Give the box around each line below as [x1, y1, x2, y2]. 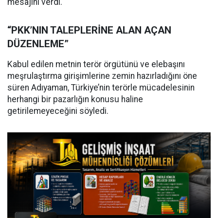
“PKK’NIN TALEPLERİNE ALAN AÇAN [7, 24, 171, 36]
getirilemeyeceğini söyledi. [7, 106, 109, 116]
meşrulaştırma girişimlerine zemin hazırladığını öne [7, 71, 197, 81]
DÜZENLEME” [7, 38, 69, 50]
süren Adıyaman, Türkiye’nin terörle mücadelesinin [7, 83, 195, 93]
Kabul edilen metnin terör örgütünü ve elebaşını [7, 59, 185, 70]
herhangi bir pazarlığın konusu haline [7, 94, 143, 105]
